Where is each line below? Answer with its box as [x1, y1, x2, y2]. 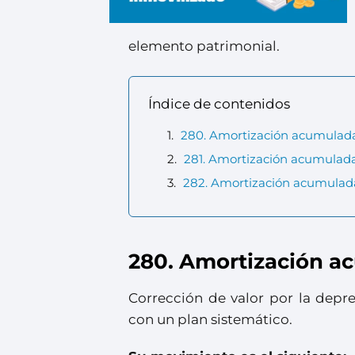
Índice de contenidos [148, 95, 290, 112]
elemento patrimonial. [128, 37, 280, 54]
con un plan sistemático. [128, 311, 292, 327]
